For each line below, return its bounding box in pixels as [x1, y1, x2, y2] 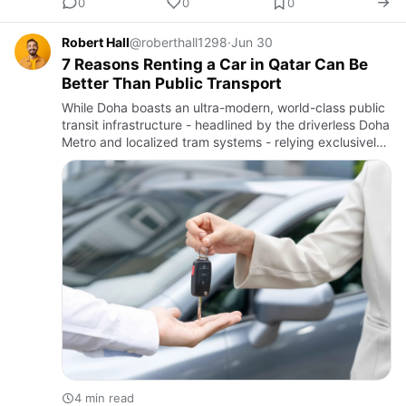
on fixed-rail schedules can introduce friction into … [62, 151, 365, 168]
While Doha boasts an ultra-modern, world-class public [62, 100, 385, 116]
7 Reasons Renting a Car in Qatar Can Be [62, 55, 368, 74]
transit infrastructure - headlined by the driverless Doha [62, 117, 390, 133]
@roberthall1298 [130, 34, 227, 51]
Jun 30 [231, 34, 273, 51]
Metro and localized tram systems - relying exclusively [62, 134, 383, 150]
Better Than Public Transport [62, 74, 282, 93]
